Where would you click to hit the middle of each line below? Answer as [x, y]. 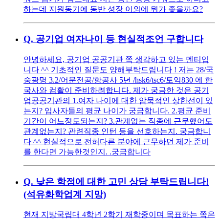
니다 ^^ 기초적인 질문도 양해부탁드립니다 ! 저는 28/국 [119, 69]
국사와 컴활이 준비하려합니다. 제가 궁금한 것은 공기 [116, 90]
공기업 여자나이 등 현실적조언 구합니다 [120, 39]
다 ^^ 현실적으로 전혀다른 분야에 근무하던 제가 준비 [116, 141]
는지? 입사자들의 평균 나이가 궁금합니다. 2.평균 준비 [117, 110]
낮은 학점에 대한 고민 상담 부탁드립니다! [122, 181]
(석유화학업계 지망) [65, 194]
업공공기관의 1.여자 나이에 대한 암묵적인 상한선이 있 [118, 100]
